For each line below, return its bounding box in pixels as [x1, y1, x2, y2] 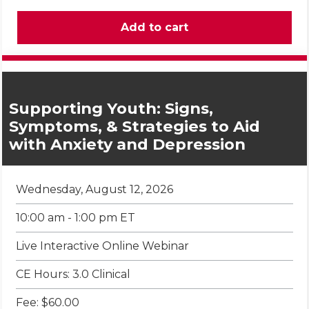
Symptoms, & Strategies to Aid [9, 117, 260, 137]
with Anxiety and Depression [9, 134, 246, 154]
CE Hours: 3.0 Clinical [16, 268, 130, 281]
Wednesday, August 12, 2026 [16, 183, 173, 197]
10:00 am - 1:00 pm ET [16, 211, 135, 225]
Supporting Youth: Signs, [9, 99, 213, 119]
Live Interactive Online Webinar [16, 239, 189, 253]
